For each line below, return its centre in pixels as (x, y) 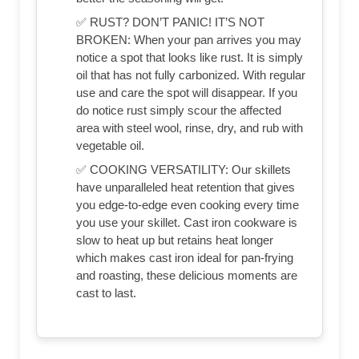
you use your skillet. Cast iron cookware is (187, 223)
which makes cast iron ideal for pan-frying (185, 258)
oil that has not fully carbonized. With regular (191, 75)
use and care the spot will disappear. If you (187, 93)
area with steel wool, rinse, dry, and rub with (190, 128)
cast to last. (106, 293)
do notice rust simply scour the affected (179, 111)
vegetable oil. (110, 146)
